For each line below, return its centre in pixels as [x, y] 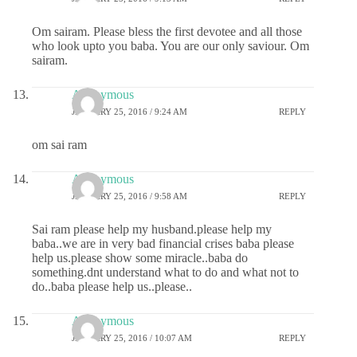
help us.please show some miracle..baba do [140, 257]
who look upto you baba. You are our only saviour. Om [171, 45]
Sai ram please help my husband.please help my [152, 229]
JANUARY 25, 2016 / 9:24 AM [129, 112]
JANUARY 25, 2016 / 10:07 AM [132, 338]
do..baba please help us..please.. [112, 286]
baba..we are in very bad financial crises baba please [163, 243]
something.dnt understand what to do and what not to [165, 272]
